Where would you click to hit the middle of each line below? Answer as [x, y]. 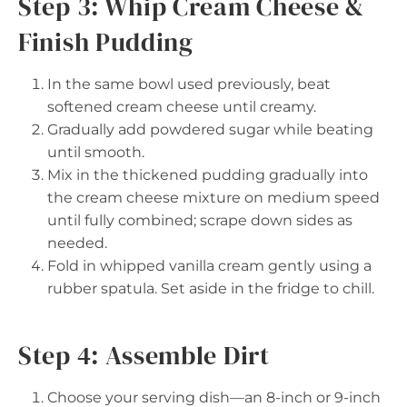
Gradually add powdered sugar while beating [210, 129]
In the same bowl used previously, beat [189, 84]
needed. [77, 243]
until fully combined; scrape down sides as [200, 220]
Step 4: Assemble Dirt [144, 355]
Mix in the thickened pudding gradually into [208, 174]
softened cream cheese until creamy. [182, 106]
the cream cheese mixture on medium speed [213, 197]
